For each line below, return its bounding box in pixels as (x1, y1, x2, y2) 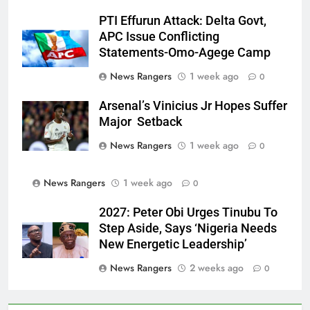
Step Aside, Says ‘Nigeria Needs (99, 221, 277, 235)
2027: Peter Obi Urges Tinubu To (99, 205, 277, 219)
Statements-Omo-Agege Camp (99, 45, 271, 60)
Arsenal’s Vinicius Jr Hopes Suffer (99, 98, 287, 113)
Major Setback (99, 114, 182, 129)
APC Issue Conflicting (99, 29, 219, 44)
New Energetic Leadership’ (99, 237, 247, 251)
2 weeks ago (190, 260, 244, 275)
